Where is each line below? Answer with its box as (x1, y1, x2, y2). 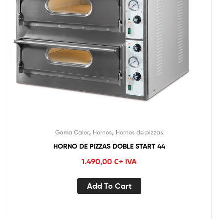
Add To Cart (87, 180, 131, 191)
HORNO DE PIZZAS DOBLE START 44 (53, 142, 165, 151)
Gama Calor (55, 129, 89, 136)
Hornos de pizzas (116, 129, 163, 136)
